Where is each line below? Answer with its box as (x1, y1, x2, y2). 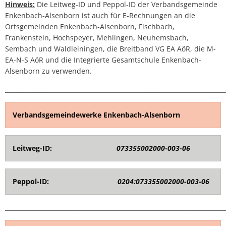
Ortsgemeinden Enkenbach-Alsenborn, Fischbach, (5, 22, 175, 31)
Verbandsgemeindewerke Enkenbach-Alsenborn (13, 110, 180, 120)
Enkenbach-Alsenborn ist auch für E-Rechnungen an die (5, 11, 195, 20)
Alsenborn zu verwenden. (5, 66, 92, 76)
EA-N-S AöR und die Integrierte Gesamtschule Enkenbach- (5, 55, 201, 65)
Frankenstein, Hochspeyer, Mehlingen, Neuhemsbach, (5, 33, 189, 42)
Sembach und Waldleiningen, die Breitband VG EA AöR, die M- (5, 44, 216, 53)
